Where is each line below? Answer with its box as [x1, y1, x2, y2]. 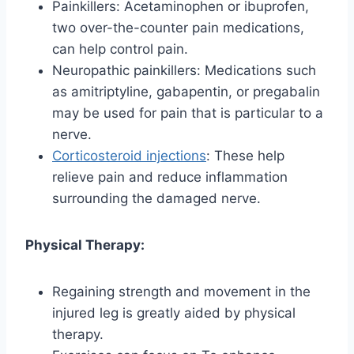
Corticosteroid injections [52, 147, 206, 164]
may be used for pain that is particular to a [52, 104, 323, 121]
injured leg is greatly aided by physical [52, 304, 296, 321]
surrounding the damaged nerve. [52, 190, 261, 206]
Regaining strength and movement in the [52, 283, 311, 299]
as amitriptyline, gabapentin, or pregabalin [52, 83, 320, 100]
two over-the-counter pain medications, [52, 19, 304, 36]
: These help [206, 147, 284, 164]
